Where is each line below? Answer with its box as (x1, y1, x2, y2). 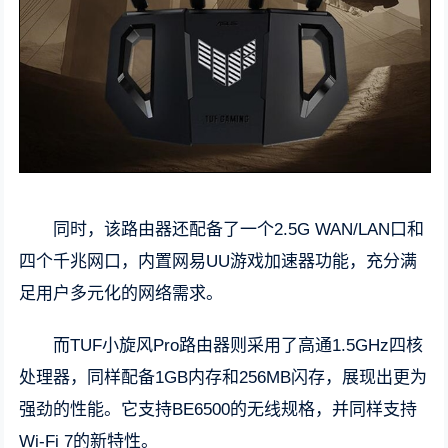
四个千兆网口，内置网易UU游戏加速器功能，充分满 (19, 252, 418, 272)
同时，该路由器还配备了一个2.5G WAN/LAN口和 (53, 220, 425, 240)
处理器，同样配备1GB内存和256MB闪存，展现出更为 (19, 368, 428, 388)
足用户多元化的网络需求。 (19, 284, 224, 304)
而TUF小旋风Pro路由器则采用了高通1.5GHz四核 (53, 336, 424, 356)
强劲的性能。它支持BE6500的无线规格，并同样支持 (19, 400, 418, 420)
